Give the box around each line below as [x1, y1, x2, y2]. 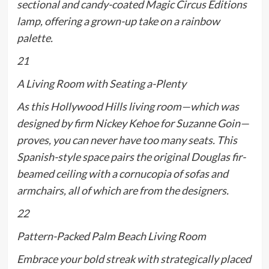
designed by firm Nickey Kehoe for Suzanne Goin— [16, 116, 249, 130]
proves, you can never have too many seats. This [16, 133, 237, 147]
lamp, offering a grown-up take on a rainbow [16, 14, 220, 28]
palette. [16, 31, 53, 45]
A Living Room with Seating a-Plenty [16, 77, 186, 91]
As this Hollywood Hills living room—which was [16, 100, 239, 113]
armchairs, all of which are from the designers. [16, 184, 229, 198]
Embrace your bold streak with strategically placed [16, 252, 251, 266]
